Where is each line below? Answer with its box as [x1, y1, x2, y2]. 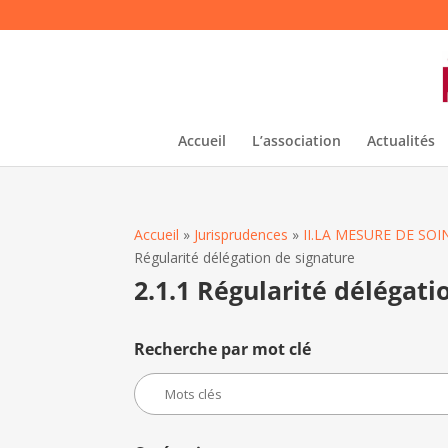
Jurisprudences [194, 225, 289, 244]
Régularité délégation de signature [134, 248, 356, 267]
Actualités [366, 131, 435, 150]
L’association [251, 131, 341, 150]
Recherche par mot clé [134, 338, 312, 360]
